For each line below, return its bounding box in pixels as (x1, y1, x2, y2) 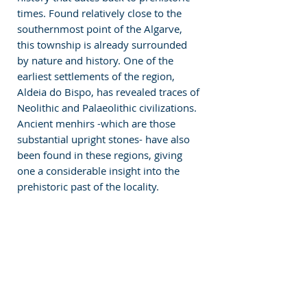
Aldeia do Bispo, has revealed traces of (17, 84, 202, 99)
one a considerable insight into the (17, 163, 182, 177)
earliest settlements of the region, (17, 69, 177, 83)
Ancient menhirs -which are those (17, 116, 178, 130)
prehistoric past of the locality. (17, 179, 162, 193)
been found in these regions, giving (17, 147, 185, 162)
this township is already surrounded (17, 37, 190, 51)
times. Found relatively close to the (17, 5, 184, 20)
